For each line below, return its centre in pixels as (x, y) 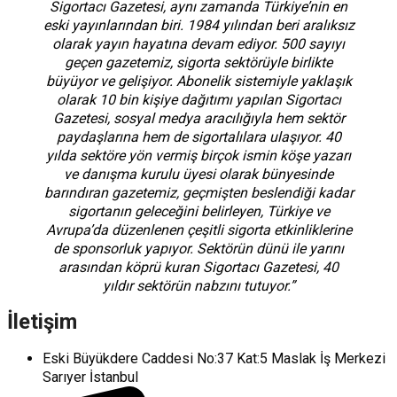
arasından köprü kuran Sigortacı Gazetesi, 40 (198, 268)
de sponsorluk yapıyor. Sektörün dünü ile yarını (198, 249)
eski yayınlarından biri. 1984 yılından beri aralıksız (198, 26)
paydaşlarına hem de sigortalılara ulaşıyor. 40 (198, 137)
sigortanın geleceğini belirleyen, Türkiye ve (198, 212)
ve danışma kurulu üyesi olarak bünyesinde (198, 175)
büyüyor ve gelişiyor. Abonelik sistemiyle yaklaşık (198, 82)
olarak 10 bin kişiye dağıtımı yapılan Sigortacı (198, 100)
